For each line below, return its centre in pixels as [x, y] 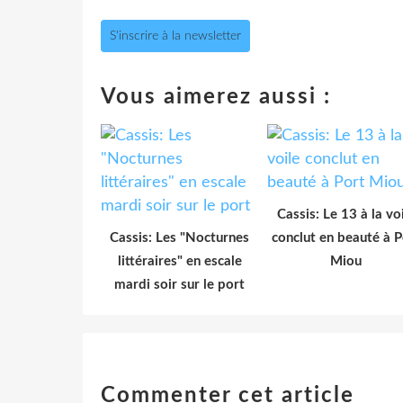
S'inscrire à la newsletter [175, 36]
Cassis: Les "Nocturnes [179, 237]
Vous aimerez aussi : [216, 97]
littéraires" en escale [179, 261]
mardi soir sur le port [179, 284]
